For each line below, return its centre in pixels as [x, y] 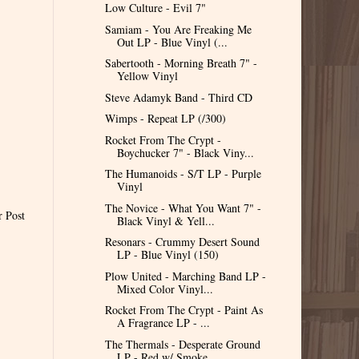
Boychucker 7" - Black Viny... [185, 152]
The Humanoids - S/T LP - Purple [183, 174]
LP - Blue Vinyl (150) [167, 255]
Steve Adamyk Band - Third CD [178, 97]
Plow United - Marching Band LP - [185, 276]
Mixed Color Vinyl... [165, 288]
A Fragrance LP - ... [163, 323]
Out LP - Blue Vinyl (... [172, 42]
